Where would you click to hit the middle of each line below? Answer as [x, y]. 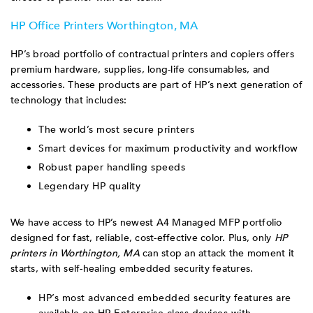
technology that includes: [69, 100]
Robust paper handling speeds [112, 167]
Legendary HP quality [89, 186]
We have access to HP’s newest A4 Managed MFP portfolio [146, 222]
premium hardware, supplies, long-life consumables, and [140, 69]
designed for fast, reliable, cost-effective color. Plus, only [143, 238]
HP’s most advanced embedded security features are [165, 298]
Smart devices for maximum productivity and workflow [168, 148]
